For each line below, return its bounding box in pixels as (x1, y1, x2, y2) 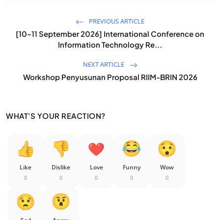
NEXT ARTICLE (82, 60, 126, 69)
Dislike (52, 163, 70, 172)
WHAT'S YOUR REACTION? (6, 111, 106, 121)
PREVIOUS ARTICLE (87, 17, 144, 26)
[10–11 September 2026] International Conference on (16, 29, 204, 39)
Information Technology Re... (58, 40, 162, 50)
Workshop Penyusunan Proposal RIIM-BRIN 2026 (23, 72, 197, 82)
